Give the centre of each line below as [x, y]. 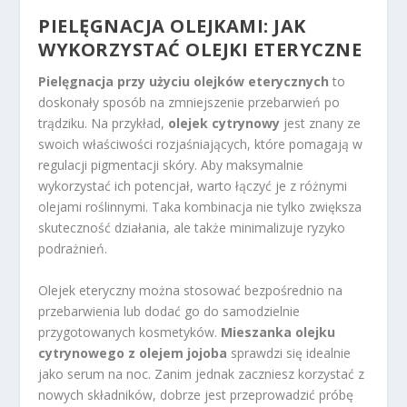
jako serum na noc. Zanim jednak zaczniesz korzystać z [202, 373]
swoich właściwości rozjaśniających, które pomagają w [201, 144]
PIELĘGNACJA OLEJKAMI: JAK [172, 26]
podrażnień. [73, 249]
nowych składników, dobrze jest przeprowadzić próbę [196, 394]
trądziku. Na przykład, [104, 124]
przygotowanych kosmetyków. [130, 332]
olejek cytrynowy [224, 124]
